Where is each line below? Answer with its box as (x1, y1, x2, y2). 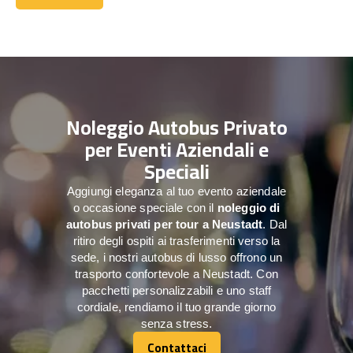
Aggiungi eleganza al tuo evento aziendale (66, 184, 287, 198)
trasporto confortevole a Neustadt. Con (75, 266, 278, 281)
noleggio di (217, 200, 281, 214)
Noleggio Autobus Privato (65, 108, 288, 146)
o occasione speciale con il (72, 200, 217, 214)
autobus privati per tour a (65, 217, 209, 231)
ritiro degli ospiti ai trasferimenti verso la (72, 233, 281, 247)
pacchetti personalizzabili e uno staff (81, 283, 272, 297)
